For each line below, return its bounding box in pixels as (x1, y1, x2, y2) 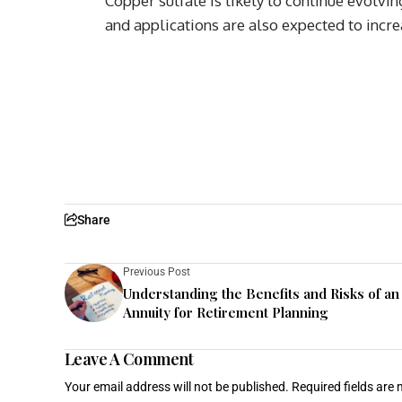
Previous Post (123, 265, 190, 278)
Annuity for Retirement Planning (123, 302, 328, 321)
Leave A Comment (65, 347, 194, 370)
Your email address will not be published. (65, 379, 289, 394)
